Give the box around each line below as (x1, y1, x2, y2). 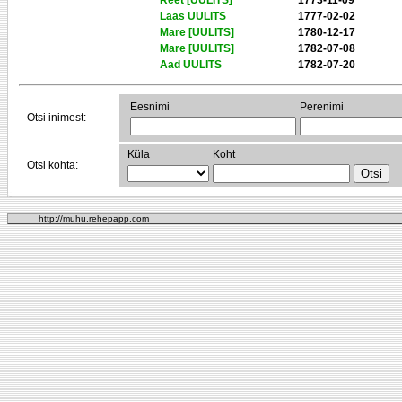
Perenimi (300, 100, 344, 113)
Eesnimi (130, 100, 170, 113)
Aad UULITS (160, 58, 222, 71)
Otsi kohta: (27, 159, 78, 171)
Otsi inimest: (27, 111, 86, 124)
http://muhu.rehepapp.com (38, 214, 149, 223)
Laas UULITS (160, 10, 226, 22)
